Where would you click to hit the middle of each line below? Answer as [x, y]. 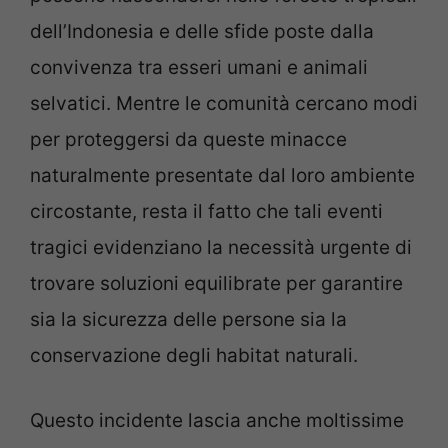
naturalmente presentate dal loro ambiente [222, 176]
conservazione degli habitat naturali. [194, 356]
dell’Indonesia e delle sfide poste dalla [202, 32]
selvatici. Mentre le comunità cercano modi [224, 104]
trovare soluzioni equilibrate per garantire [216, 284]
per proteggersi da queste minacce [188, 140]
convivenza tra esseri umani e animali [199, 68]
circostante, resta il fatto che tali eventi [206, 212]
